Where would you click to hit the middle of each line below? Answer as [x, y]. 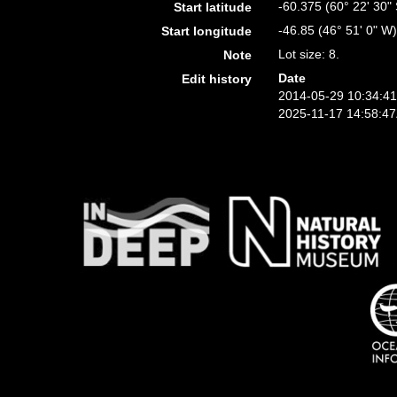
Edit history [217, 79]
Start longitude [207, 31]
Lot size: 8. [309, 54]
